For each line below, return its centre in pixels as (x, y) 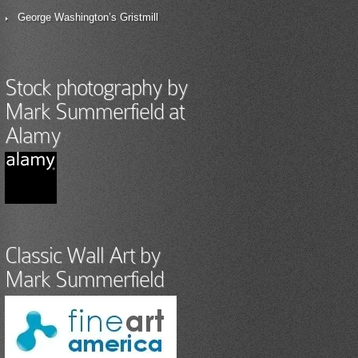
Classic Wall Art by (83, 255)
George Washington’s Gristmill (88, 17)
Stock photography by (96, 88)
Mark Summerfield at (95, 111)
